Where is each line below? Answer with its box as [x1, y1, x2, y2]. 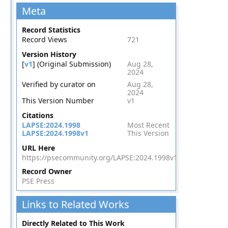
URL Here [21, 143, 55, 153]
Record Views [21, 35, 67, 44]
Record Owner [21, 166, 72, 176]
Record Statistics [21, 25, 80, 35]
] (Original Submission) [32, 59, 111, 69]
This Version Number [21, 96, 94, 105]
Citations [21, 110, 53, 120]
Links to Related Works [21, 197, 129, 211]
